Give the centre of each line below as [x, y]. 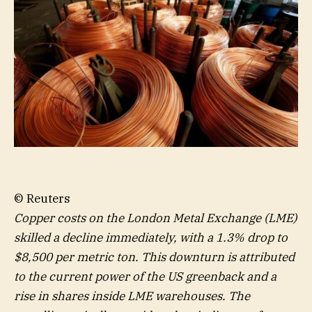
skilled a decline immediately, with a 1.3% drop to [151, 237]
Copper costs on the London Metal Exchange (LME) [156, 218]
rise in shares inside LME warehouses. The [132, 296]
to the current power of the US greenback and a [145, 276]
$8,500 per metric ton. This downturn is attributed [154, 257]
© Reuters [42, 198]
